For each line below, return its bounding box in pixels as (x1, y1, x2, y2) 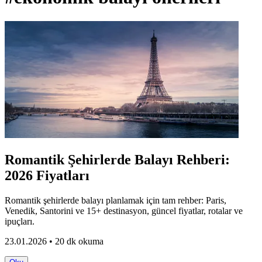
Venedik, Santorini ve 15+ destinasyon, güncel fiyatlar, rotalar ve (5, 205, 243, 216)
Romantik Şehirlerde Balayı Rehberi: (5, 151, 230, 167)
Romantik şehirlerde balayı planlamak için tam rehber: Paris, (5, 195, 226, 205)
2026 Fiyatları (5, 167, 89, 183)
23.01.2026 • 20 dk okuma (5, 236, 104, 246)
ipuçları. (5, 216, 35, 226)
